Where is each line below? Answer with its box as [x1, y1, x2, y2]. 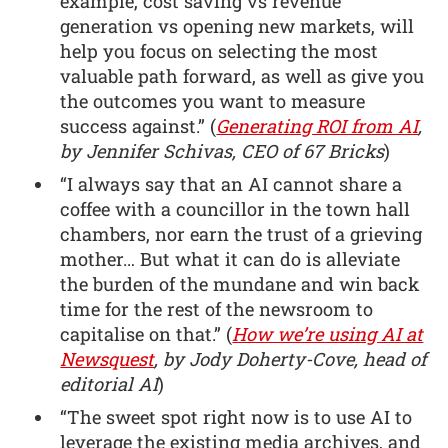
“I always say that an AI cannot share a [60, 172, 403, 197]
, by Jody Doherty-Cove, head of [154, 347, 427, 372]
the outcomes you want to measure [60, 89, 366, 114]
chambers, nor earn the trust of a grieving [60, 222, 423, 247]
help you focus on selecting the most [60, 39, 379, 64]
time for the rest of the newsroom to [60, 297, 374, 322]
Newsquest [60, 347, 155, 372]
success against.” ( [60, 114, 217, 139]
